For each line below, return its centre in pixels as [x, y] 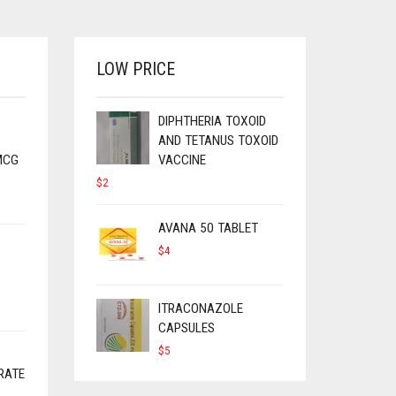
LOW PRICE [135, 69]
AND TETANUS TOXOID [218, 141]
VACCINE [182, 160]
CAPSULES [186, 328]
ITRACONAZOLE [200, 308]
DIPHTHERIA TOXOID [212, 121]
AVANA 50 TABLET [208, 228]
